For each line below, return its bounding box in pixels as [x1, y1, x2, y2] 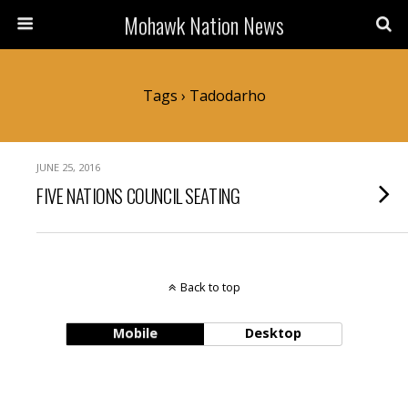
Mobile [112, 324, 158, 342]
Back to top [179, 279, 240, 295]
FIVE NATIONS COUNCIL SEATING [36, 181, 240, 209]
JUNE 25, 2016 [36, 160, 100, 174]
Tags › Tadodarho [142, 86, 266, 106]
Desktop [244, 324, 301, 342]
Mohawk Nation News [124, 8, 284, 41]
